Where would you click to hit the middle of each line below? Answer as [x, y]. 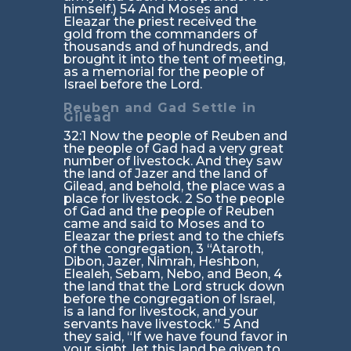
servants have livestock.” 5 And [161, 324]
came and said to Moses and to [164, 224]
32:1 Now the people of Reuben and [175, 136]
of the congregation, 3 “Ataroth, [163, 249]
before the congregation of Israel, [169, 299]
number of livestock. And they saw [172, 161]
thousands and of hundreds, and [166, 47]
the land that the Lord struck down [174, 287]
